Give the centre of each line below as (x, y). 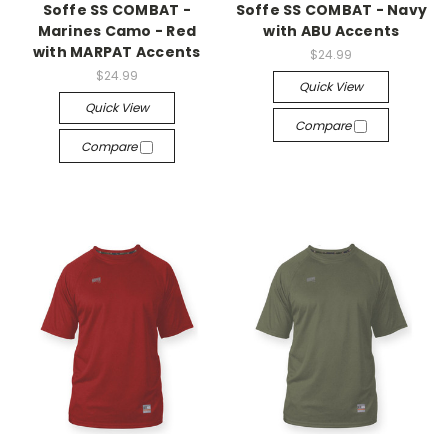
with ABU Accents (331, 31)
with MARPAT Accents (116, 52)
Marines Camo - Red (116, 31)
